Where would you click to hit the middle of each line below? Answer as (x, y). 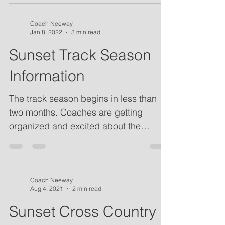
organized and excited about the (75, 142)
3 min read (86, 48)
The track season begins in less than (83, 115)
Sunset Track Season (80, 71)
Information (47, 92)
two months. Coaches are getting (76, 128)
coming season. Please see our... (76, 155)
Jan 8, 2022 (46, 48)
